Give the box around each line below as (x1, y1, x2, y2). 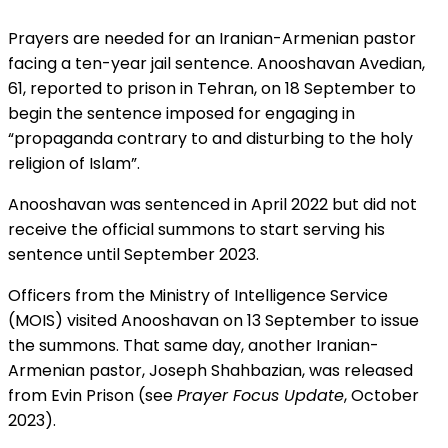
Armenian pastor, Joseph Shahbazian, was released (8, 359, 413, 382)
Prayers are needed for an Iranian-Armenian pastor (8, 27, 416, 50)
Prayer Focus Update (177, 384, 344, 407)
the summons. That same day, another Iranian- (8, 334, 379, 357)
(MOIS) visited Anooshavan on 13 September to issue (8, 309, 419, 332)
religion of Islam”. (8, 152, 140, 175)
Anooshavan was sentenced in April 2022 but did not (8, 193, 417, 216)
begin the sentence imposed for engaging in (8, 102, 355, 125)
